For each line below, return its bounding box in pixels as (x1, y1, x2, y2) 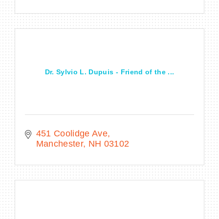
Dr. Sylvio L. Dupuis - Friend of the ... (44, 68, 175, 76)
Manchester (36, 139, 83, 149)
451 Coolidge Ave (36, 129, 108, 139)
